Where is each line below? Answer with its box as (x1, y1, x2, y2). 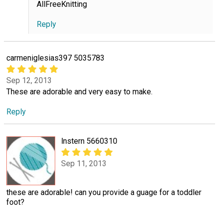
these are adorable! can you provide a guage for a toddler (6, 187, 201, 197)
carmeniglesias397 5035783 (6, 53, 105, 63)
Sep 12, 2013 (6, 76, 52, 86)
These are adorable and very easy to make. (6, 87, 153, 97)
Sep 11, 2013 (61, 158, 107, 168)
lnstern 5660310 (61, 136, 117, 146)
